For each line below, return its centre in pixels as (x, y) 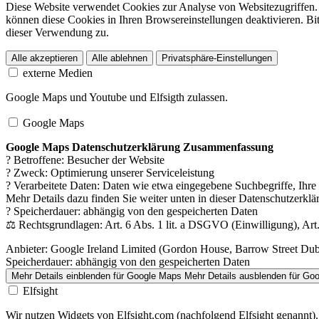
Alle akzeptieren (45, 58)
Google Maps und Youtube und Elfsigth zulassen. (117, 97)
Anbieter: (27, 249)
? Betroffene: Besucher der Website (85, 159)
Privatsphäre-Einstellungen (217, 58)
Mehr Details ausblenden (235, 276)
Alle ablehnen (120, 58)
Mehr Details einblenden (61, 276)
